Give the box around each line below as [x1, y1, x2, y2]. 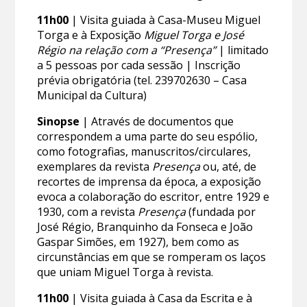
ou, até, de [200, 159, 257, 175]
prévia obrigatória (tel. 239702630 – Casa [37, 73, 247, 88]
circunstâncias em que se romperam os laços [37, 249, 267, 265]
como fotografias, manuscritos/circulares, [37, 144, 251, 160]
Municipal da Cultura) [37, 88, 147, 103]
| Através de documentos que [82, 114, 234, 130]
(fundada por [188, 204, 256, 220]
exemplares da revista [37, 159, 153, 175]
